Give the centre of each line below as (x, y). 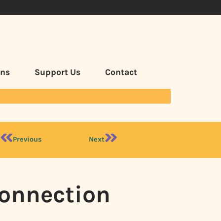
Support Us (57, 72)
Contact (121, 72)
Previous (28, 140)
